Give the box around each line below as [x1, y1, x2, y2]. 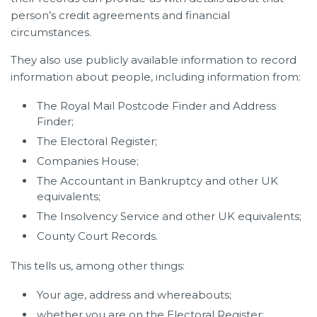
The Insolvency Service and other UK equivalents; [37, 209, 301, 223]
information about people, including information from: [11, 69, 301, 83]
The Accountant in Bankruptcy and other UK [37, 173, 278, 188]
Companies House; [37, 154, 139, 168]
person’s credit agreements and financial [11, 8, 230, 22]
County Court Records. [37, 229, 158, 243]
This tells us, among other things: [11, 258, 185, 272]
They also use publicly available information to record [11, 52, 296, 67]
